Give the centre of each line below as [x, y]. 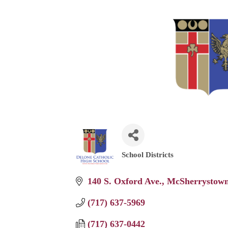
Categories [143, 161]
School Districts [148, 154]
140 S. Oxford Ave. [124, 181]
